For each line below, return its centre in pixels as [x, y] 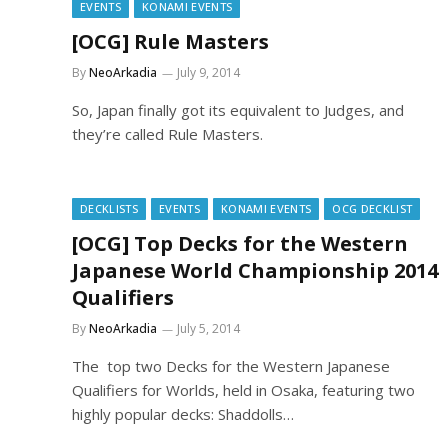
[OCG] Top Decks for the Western [240, 243]
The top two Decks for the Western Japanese [231, 366]
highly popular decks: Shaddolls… [183, 414]
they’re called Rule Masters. [167, 134]
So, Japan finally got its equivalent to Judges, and [238, 110]
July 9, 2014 [208, 72]
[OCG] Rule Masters [170, 41]
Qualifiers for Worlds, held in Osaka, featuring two [243, 390]
